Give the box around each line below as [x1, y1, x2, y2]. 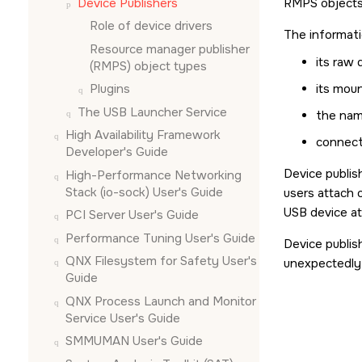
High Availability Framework [65, 127, 221, 143]
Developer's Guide [65, 144, 168, 160]
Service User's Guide [65, 309, 180, 326]
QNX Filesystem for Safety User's [65, 253, 257, 269]
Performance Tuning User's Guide [65, 229, 255, 246]
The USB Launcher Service [78, 103, 227, 120]
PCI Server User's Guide [65, 207, 199, 223]
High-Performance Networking [65, 166, 242, 183]
